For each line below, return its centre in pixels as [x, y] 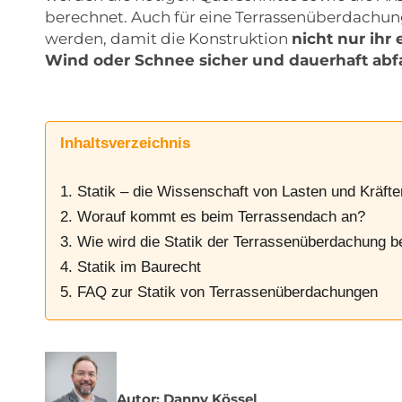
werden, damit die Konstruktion [168, 38]
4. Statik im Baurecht [131, 267]
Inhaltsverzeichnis [125, 144]
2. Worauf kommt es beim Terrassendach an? [213, 217]
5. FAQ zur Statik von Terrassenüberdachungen [219, 293]
